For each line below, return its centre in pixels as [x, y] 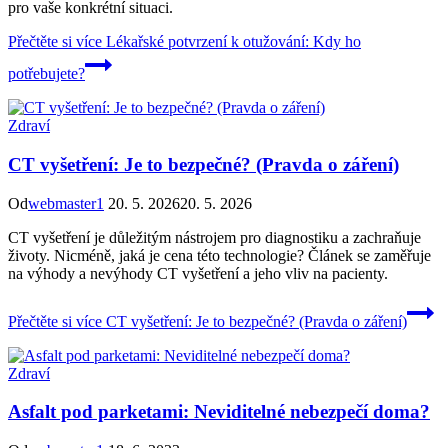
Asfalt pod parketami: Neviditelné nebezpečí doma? [219, 412]
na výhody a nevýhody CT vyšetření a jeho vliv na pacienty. [198, 273]
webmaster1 [66, 203]
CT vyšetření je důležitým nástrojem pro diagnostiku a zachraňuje [214, 237]
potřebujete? [46, 74]
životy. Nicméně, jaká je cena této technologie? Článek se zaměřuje [219, 255]
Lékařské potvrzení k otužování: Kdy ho [231, 42]
